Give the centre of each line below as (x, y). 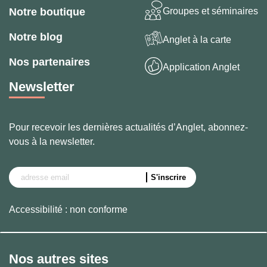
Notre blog (36, 37)
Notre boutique (47, 12)
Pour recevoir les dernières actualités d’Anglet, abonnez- (128, 128)
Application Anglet (201, 67)
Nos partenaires (49, 62)
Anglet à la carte (197, 39)
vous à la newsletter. (52, 142)
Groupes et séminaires (210, 11)
